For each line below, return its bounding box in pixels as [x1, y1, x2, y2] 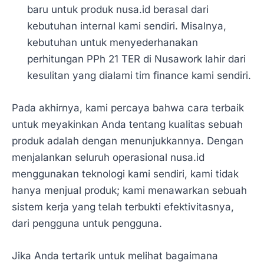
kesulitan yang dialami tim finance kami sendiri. [27, 69, 251, 81]
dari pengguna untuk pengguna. [12, 217, 162, 229]
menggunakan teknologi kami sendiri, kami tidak [12, 167, 239, 180]
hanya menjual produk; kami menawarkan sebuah [12, 184, 247, 196]
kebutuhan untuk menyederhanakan [27, 36, 198, 48]
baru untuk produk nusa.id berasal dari [27, 3, 209, 15]
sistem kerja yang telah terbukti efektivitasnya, [12, 200, 234, 213]
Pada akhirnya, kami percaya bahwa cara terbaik [12, 101, 244, 114]
